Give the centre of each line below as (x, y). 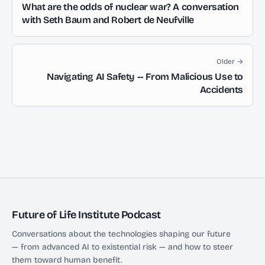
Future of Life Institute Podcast (86, 215)
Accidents (221, 90)
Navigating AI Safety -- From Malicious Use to (145, 77)
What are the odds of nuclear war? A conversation (130, 7)
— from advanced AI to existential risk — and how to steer (122, 247)
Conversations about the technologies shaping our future (121, 234)
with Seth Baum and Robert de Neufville (108, 20)
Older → (230, 62)
